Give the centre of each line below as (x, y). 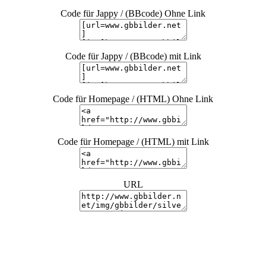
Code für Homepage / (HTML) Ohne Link (133, 99)
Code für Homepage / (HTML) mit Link (133, 142)
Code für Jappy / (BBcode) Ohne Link (133, 13)
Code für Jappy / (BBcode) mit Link (133, 56)
